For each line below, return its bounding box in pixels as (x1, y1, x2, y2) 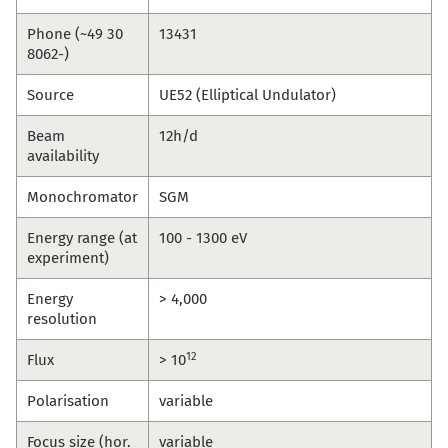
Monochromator (27, 188, 138, 207)
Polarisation (27, 392, 109, 411)
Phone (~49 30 (27, 25, 123, 44)
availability (27, 147, 99, 166)
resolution (27, 310, 97, 329)
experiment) (27, 249, 109, 268)
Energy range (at (27, 229, 137, 248)
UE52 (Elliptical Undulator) (159, 86, 336, 105)
